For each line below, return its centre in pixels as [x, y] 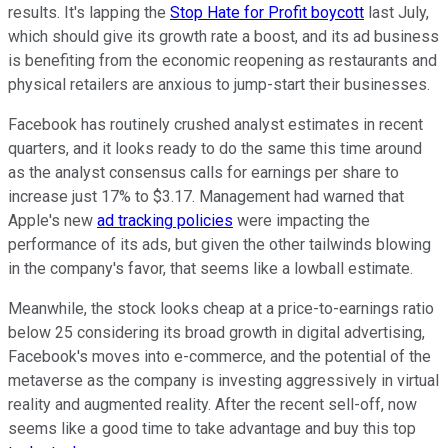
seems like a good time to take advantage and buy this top [212, 429]
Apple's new [52, 221]
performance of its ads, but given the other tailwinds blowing [219, 245]
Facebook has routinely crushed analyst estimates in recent [215, 125]
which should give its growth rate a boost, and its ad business [223, 37]
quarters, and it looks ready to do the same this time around [215, 149]
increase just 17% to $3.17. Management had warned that [206, 197]
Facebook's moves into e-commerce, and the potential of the [219, 357]
